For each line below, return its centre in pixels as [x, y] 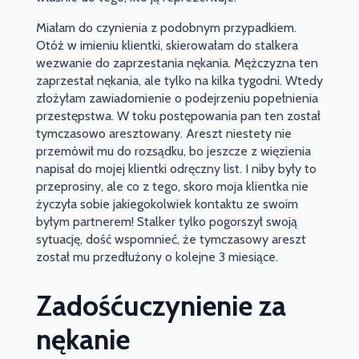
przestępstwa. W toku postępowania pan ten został [178, 116]
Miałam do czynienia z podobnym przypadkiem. [166, 28]
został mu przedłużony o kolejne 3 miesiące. [157, 257]
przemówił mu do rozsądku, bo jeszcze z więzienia [173, 151]
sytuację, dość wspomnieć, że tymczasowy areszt [171, 240]
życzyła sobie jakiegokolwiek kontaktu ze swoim [167, 204]
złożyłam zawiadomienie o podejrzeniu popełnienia [177, 99]
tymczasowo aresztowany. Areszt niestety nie [163, 134]
